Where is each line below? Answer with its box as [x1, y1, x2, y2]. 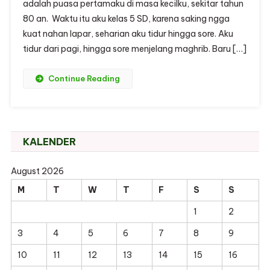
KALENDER [22, 136, 76, 148]
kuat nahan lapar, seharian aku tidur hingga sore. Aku [22, 28, 233, 39]
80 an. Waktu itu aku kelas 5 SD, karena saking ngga [22, 13, 230, 24]
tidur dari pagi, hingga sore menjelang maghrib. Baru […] [22, 43, 246, 54]
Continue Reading [48, 74, 120, 83]
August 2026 [10, 166, 64, 177]
